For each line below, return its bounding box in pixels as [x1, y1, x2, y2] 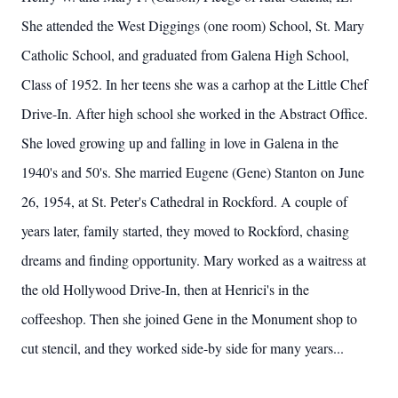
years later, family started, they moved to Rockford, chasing [21, 221, 349, 240]
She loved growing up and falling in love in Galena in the [21, 133, 338, 152]
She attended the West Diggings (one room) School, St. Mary [21, 16, 364, 35]
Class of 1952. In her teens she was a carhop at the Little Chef [21, 75, 368, 93]
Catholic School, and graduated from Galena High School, [21, 45, 349, 64]
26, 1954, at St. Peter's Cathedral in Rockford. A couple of [21, 192, 347, 211]
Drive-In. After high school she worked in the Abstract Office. [21, 104, 368, 123]
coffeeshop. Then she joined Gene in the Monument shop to [21, 309, 357, 328]
